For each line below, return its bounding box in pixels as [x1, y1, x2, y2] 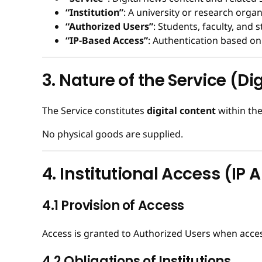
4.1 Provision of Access [42, 196, 184, 215]
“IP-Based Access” [65, 33, 148, 47]
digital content [147, 104, 216, 118]
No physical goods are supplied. [42, 127, 183, 141]
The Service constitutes [42, 104, 147, 118]
